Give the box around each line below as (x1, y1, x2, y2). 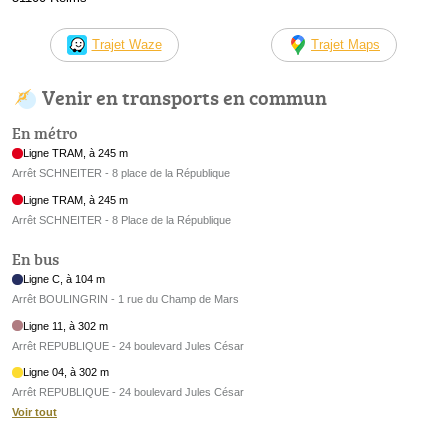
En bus (12, 248, 59, 271)
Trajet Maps (311, 36, 380, 52)
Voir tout (12, 406, 57, 419)
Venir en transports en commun (42, 82, 327, 111)
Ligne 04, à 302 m (23, 366, 110, 379)
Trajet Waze (91, 36, 162, 52)
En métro (12, 122, 77, 145)
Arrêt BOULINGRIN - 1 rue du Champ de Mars (12, 293, 239, 306)
